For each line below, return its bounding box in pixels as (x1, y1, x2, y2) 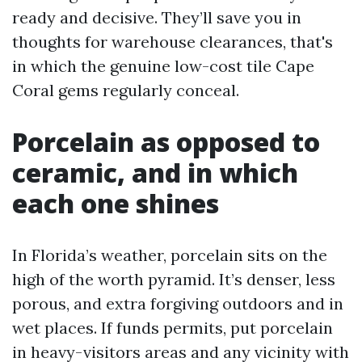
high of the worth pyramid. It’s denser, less (12, 269, 335, 289)
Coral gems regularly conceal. (12, 80, 239, 100)
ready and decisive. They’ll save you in (12, 7, 301, 27)
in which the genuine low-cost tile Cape (12, 56, 314, 76)
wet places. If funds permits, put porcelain (12, 318, 333, 338)
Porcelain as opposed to (12, 124, 320, 159)
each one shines (12, 186, 219, 221)
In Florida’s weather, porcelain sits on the (12, 245, 327, 265)
